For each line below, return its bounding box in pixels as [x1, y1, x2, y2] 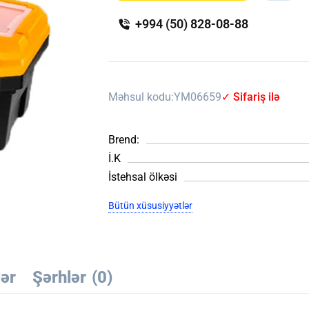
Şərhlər [32, 268, 86, 288]
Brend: [108, 133, 140, 146]
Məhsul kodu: [108, 90, 175, 103]
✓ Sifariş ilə [221, 90, 280, 103]
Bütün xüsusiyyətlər [108, 200, 193, 211]
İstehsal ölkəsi [108, 170, 178, 183]
